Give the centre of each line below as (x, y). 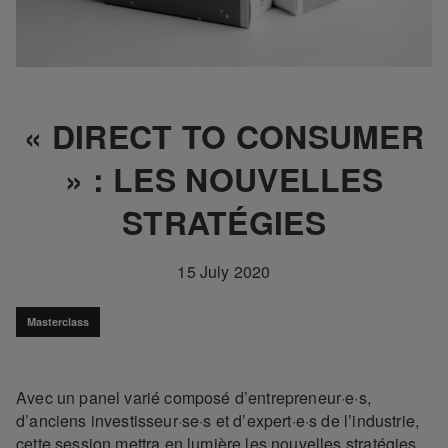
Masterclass (58, 322)
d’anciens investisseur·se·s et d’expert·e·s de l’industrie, (218, 421)
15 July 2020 (224, 272)
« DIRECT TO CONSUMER (224, 136)
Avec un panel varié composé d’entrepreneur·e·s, (193, 398)
